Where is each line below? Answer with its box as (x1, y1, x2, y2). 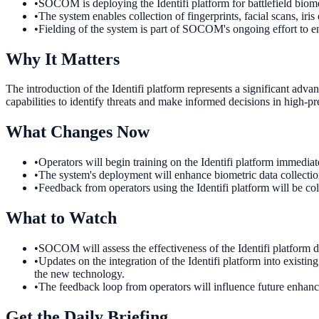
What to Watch (6, 209, 117, 228)
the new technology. (34, 268, 125, 281)
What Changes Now (6, 122, 150, 142)
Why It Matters (6, 49, 120, 68)
